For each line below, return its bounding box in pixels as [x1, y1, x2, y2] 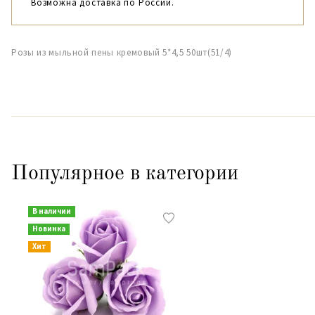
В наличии [32, 206, 71, 216]
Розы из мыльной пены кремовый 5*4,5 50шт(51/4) [11, 46, 232, 58]
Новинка [32, 224, 65, 233]
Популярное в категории [11, 163, 238, 184]
